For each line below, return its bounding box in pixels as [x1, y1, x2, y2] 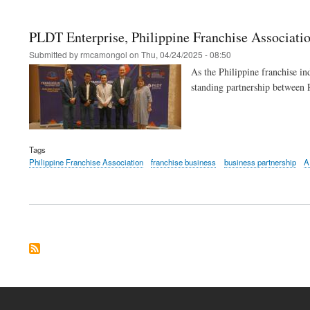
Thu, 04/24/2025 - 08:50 [141, 48, 231, 60]
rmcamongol [80, 48, 127, 60]
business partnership [224, 156, 296, 167]
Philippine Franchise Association [29, 156, 143, 167]
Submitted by [29, 48, 80, 60]
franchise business [151, 156, 217, 167]
